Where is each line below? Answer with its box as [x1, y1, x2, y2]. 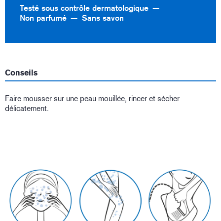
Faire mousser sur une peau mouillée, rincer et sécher [5, 94, 180, 104]
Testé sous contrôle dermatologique [20, 3, 148, 13]
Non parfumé [20, 13, 67, 23]
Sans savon [82, 13, 124, 23]
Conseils [5, 68, 37, 78]
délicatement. [5, 104, 49, 113]
